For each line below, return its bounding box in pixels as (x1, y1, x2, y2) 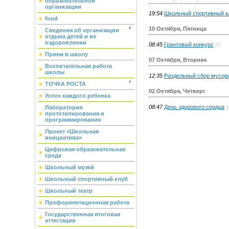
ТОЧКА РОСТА (44, 81, 86, 87)
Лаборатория (44, 104, 82, 110)
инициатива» (44, 134, 82, 141)
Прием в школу (44, 51, 88, 57)
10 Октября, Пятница (148, 25, 207, 32)
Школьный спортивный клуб (44, 176, 128, 182)
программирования (44, 117, 101, 123)
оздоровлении (44, 39, 86, 45)
